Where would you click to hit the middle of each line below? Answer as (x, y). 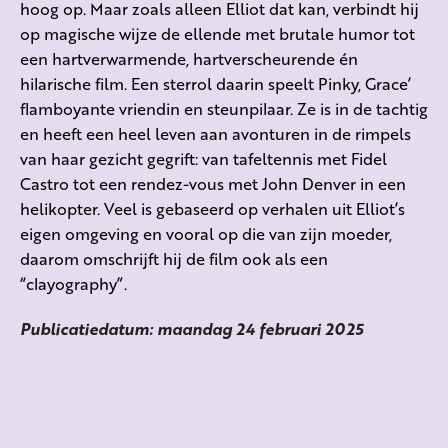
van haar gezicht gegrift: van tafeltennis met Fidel (203, 159)
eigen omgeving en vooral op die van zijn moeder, (206, 234)
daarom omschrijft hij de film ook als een (174, 259)
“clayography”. (73, 284)
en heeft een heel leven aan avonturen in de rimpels (215, 134)
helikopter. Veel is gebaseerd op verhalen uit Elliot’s (212, 209)
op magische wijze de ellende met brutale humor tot (217, 34)
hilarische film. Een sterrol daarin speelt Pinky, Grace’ (215, 84)
